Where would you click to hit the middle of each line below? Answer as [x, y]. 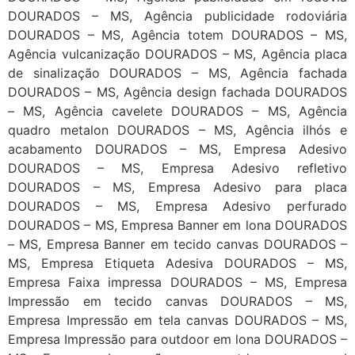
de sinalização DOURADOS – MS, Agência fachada [177, 73]
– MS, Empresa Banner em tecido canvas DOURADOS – [177, 244]
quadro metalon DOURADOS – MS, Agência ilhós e [177, 130]
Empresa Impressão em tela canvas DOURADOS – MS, [177, 321]
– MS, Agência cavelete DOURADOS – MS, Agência [177, 111]
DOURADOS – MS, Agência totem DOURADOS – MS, [177, 35]
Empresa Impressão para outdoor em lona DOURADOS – [177, 340]
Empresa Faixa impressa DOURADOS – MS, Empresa [177, 282]
